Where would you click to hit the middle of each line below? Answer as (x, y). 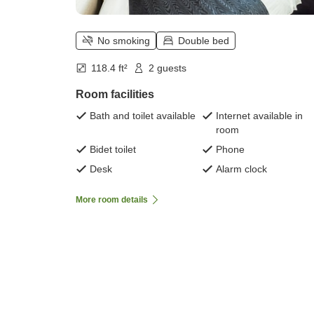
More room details (112, 200)
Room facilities (115, 95)
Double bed (204, 41)
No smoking (124, 41)
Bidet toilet (113, 150)
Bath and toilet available (143, 116)
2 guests (168, 68)
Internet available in (259, 116)
